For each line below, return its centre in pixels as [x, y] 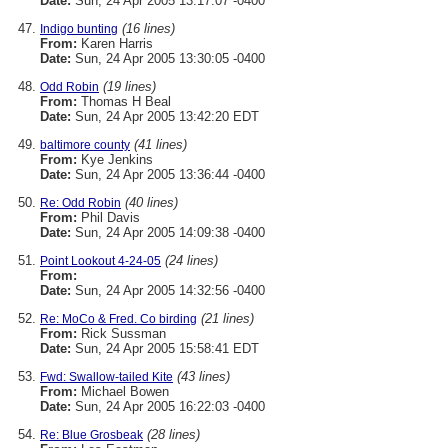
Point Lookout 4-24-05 [100, 261]
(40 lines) [151, 202]
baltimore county [85, 145]
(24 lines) [191, 260]
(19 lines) [129, 86]
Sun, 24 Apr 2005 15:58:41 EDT [165, 348]
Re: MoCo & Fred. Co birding [118, 319]
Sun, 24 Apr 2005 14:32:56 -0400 [168, 290]
